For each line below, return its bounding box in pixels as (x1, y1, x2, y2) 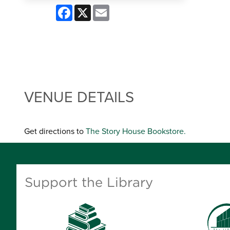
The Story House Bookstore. (86, 125, 186, 138)
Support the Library (25, 174, 153, 190)
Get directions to (24, 125, 86, 138)
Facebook (72, 3, 108, 15)
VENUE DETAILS (24, 86, 134, 109)
